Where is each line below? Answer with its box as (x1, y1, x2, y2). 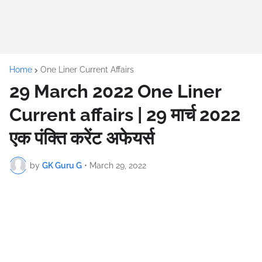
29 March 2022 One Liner (9, 81, 221, 102)
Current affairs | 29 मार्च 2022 (9, 104, 240, 125)
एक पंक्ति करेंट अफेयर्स (9, 127, 154, 149)
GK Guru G (42, 160, 82, 170)
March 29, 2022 (89, 160, 146, 170)
